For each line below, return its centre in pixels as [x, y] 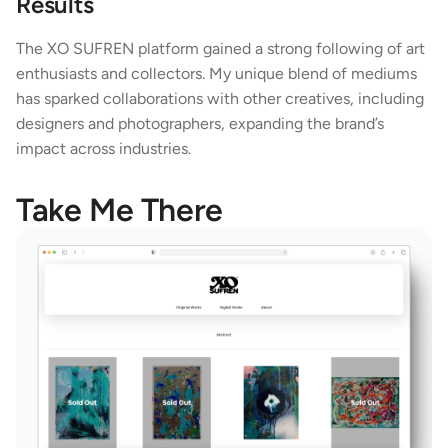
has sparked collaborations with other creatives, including [220, 98]
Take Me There [119, 210]
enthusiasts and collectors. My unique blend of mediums [216, 73]
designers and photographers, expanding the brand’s [200, 123]
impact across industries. [103, 148]
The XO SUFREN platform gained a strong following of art [220, 48]
